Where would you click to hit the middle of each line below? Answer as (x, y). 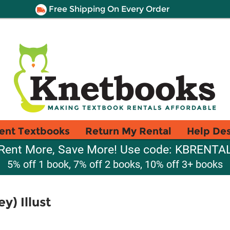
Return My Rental (128, 131)
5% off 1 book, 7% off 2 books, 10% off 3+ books (115, 164)
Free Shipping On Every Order (108, 9)
